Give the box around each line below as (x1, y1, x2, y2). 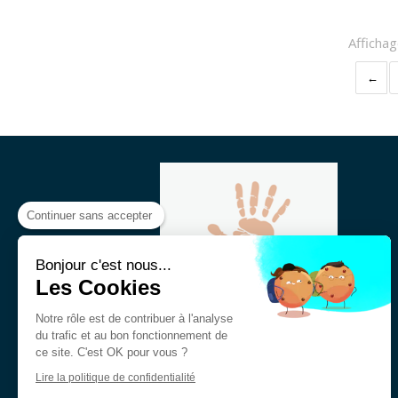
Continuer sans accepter (27, 209, 152, 222)
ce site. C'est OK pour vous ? (36, 346, 187, 359)
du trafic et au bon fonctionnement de (36, 329, 227, 342)
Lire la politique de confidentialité (36, 371, 195, 384)
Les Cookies (36, 275, 161, 299)
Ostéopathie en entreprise (163, 359, 312, 377)
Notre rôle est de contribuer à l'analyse (36, 312, 233, 325)
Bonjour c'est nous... (36, 257, 171, 274)
